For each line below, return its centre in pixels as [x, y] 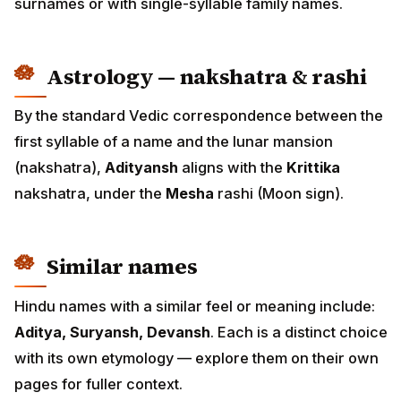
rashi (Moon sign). [279, 194]
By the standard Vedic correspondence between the [199, 116]
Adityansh [141, 168]
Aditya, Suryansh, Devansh [112, 332]
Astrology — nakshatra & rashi [207, 76]
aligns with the [232, 168]
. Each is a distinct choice [299, 332]
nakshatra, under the [90, 194]
